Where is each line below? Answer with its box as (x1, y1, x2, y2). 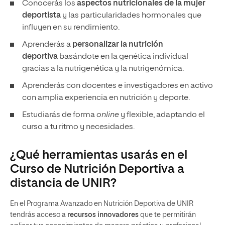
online (96, 111, 121, 119)
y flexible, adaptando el (121, 111, 205, 119)
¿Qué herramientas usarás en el (10, 149, 187, 161)
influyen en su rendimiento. (22, 24, 121, 32)
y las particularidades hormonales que (61, 12, 201, 20)
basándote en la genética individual (58, 53, 188, 61)
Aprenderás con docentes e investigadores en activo (22, 82, 213, 90)
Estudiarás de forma (22, 111, 96, 119)
